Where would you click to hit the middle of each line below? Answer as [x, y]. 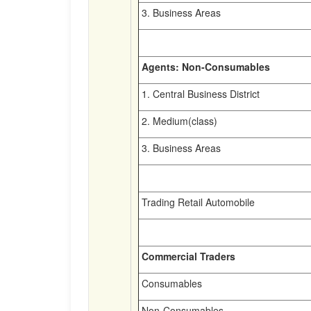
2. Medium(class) [178, 121]
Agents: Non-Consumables [204, 67]
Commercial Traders [187, 256]
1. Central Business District [199, 94]
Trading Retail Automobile [197, 202]
